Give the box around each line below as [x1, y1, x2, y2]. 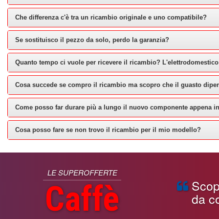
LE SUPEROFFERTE [47, 167, 117, 177]
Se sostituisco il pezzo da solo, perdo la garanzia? [15, 36, 169, 44]
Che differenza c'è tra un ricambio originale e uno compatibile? [15, 14, 207, 21]
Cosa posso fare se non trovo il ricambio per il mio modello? [15, 126, 201, 133]
